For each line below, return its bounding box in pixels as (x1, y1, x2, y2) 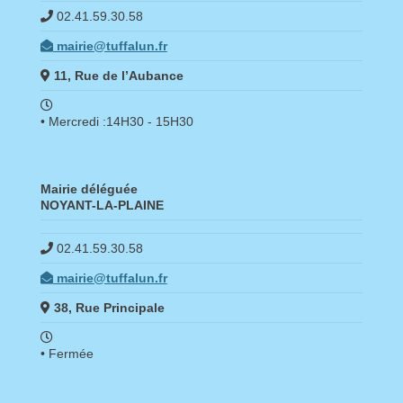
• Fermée (40, 346, 94, 361)
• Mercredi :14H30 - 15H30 (40, 114, 193, 129)
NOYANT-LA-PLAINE (40, 198, 164, 212)
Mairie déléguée (40, 182, 138, 196)
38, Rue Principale (53, 300, 165, 315)
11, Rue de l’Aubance (53, 68, 184, 83)
